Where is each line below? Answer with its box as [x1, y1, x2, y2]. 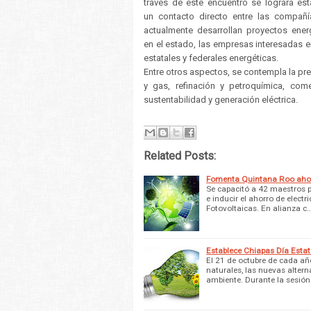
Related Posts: [144, 149, 216, 162]
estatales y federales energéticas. [144, 53, 278, 63]
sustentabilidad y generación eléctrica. [144, 94, 298, 105]
